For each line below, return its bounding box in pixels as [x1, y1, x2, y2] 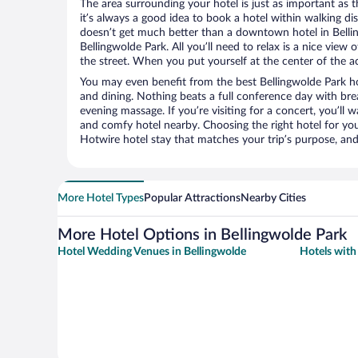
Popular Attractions [144, 193, 241, 205]
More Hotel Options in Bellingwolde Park [58, 227, 347, 244]
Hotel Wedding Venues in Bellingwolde [58, 246, 246, 258]
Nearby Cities [241, 193, 306, 205]
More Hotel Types [58, 193, 144, 205]
